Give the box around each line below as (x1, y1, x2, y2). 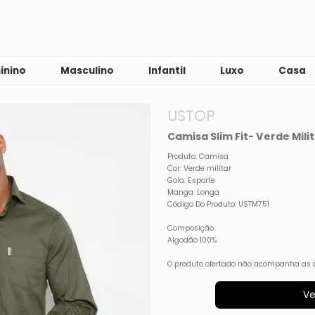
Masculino (60, 64, 115, 77)
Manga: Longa (167, 186, 220, 198)
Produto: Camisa (167, 150, 229, 162)
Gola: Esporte (167, 174, 216, 186)
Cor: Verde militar (167, 162, 232, 174)
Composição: (167, 222, 216, 233)
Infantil (148, 64, 186, 77)
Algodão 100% (167, 234, 217, 245)
